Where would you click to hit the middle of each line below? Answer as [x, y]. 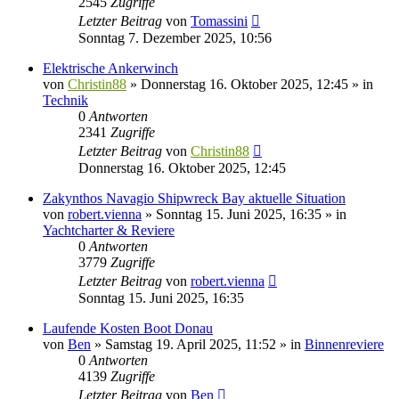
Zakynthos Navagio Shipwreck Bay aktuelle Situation [194, 198]
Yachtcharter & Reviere [109, 230]
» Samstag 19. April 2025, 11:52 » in [198, 344]
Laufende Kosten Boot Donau [128, 328]
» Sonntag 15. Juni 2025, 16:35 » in [244, 214]
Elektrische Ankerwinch [110, 68]
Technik [65, 100]
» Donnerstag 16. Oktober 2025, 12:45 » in [250, 84]
